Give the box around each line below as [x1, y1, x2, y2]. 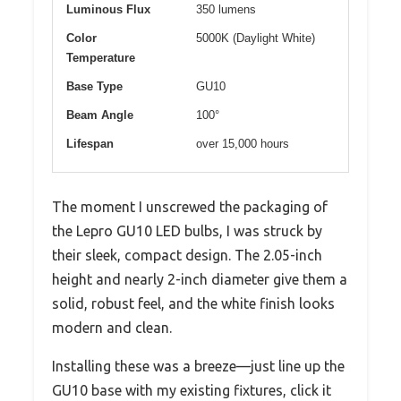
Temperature [66, 50, 135, 64]
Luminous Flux [66, 2, 150, 16]
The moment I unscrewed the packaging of [52, 198, 328, 215]
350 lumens [196, 2, 256, 16]
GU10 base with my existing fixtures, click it [52, 381, 331, 398]
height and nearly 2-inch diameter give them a [52, 270, 347, 287]
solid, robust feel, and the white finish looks [52, 294, 335, 311]
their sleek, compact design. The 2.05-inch [52, 246, 322, 263]
